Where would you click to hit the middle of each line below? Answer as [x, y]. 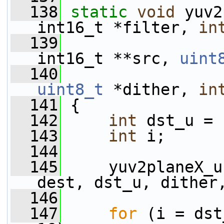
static [99, 12]
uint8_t [70, 89]
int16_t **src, [108, 58]
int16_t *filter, [118, 27]
